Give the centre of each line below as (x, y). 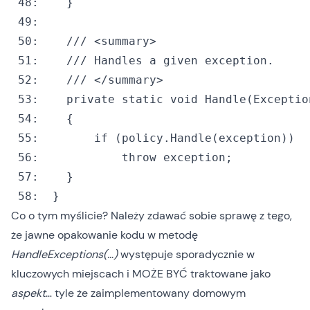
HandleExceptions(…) (64, 254)
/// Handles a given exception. (170, 61)
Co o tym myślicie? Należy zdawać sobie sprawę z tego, (152, 216)
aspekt (28, 293)
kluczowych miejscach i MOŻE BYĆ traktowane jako (141, 274)
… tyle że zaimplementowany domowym (146, 293)
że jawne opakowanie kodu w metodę (104, 235)
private (91, 99)
